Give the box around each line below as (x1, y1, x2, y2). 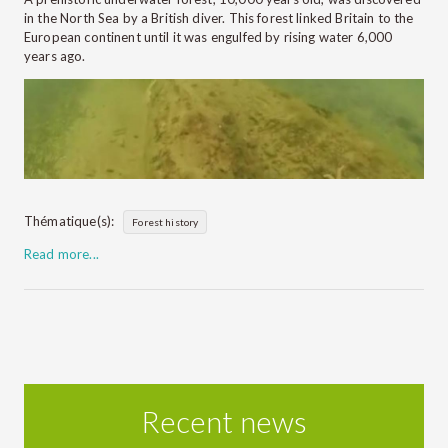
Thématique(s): (24, 212, 115, 229)
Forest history (132, 215, 199, 228)
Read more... (24, 245, 99, 262)
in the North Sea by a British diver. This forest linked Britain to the (24, 9, 414, 26)
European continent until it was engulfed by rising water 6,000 (24, 28, 393, 45)
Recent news (140, 404, 308, 439)
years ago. (24, 47, 92, 64)
